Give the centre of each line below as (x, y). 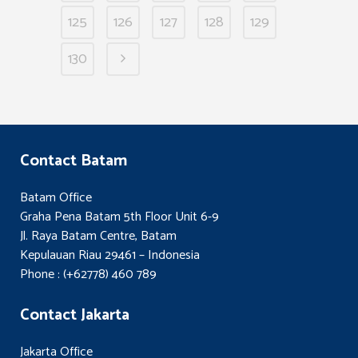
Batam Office (56, 198)
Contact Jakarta (75, 315)
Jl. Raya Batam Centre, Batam (98, 236)
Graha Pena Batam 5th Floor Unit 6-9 (119, 217)
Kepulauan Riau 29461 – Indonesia (110, 255)
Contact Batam (74, 161)
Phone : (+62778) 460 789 (88, 274)
